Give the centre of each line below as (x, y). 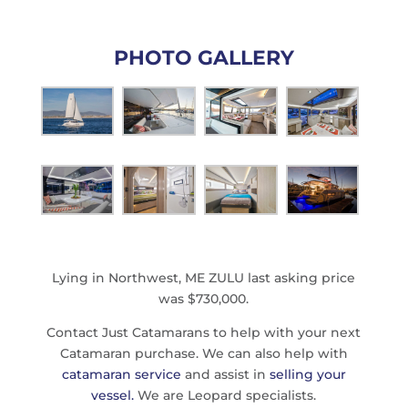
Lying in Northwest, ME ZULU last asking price (204, 277)
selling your (307, 374)
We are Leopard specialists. (225, 395)
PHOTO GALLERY (204, 57)
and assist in (225, 374)
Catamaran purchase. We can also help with (204, 353)
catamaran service (121, 374)
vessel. (113, 395)
